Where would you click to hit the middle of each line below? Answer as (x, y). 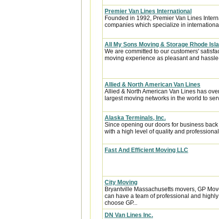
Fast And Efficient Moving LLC (146, 150)
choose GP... (121, 203)
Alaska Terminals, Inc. (135, 118)
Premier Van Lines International (148, 11)
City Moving (121, 182)
